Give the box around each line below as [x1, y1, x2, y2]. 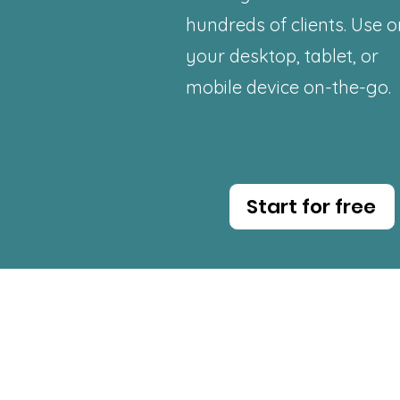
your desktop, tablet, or [186, 45, 379, 67]
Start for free [246, 193, 376, 221]
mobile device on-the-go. [186, 76, 391, 98]
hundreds [186, 13, 265, 36]
